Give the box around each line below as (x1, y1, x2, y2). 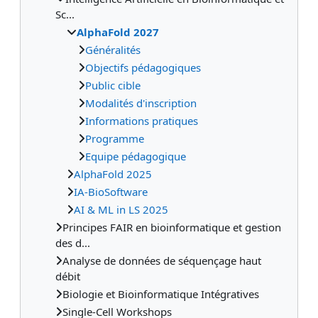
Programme (85, 131, 144, 146)
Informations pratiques (85, 113, 198, 128)
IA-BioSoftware (74, 184, 148, 199)
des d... (55, 235, 90, 250)
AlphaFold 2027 (77, 24, 159, 39)
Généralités (85, 42, 141, 57)
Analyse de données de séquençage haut (62, 253, 261, 268)
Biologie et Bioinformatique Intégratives (62, 286, 259, 301)
